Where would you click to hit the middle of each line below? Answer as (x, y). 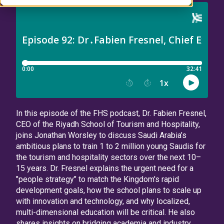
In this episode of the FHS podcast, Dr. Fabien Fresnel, (111, 113)
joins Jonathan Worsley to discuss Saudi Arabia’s (101, 135)
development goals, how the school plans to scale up (109, 190)
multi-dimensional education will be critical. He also (105, 212)
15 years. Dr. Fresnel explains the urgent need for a (105, 168)
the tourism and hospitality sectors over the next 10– (108, 157)
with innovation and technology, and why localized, (103, 201)
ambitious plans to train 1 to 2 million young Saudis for (111, 146)
